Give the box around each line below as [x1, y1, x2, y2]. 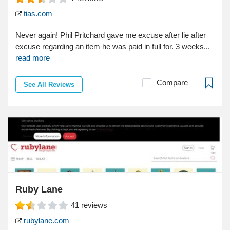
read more [15, 53, 50, 63]
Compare [157, 78, 188, 87]
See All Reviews [24, 81, 74, 89]
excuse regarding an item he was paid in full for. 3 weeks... [15, 42, 210, 51]
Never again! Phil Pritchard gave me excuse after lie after [15, 31, 206, 40]
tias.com [22, 9, 52, 18]
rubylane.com [22, 216, 69, 225]
